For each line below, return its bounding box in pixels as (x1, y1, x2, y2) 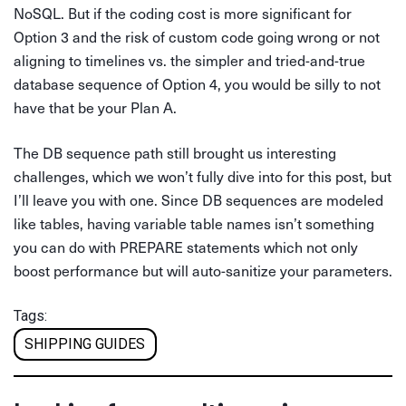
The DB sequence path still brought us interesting (14, 142, 336, 162)
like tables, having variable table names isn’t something (14, 213, 374, 233)
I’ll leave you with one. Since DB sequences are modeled (14, 189, 383, 209)
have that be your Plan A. (14, 97, 177, 117)
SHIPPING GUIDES (24, 334, 146, 353)
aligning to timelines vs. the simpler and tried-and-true (14, 50, 365, 70)
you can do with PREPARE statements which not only (14, 237, 358, 256)
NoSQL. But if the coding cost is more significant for (14, 3, 352, 23)
